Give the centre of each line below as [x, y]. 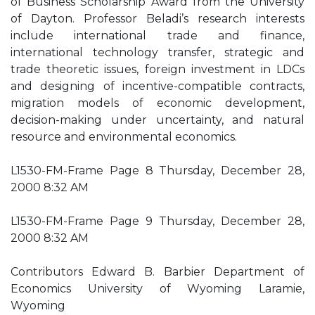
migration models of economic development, [157, 103]
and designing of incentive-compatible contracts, [157, 86]
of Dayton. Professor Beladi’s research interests [157, 19]
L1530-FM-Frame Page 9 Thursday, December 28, [157, 221]
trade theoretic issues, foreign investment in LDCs [157, 69]
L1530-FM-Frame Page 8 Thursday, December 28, [157, 171]
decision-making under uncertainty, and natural [157, 120]
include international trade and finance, [157, 36]
